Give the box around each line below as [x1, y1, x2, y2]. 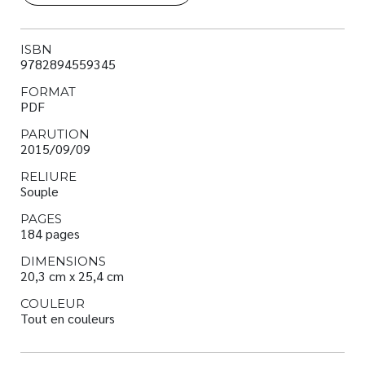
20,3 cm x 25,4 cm [20, 267, 124, 284]
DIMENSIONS [20, 253, 106, 269]
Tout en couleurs [20, 310, 115, 327]
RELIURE [20, 169, 77, 184]
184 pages [20, 225, 80, 242]
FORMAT [20, 84, 76, 99]
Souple [20, 182, 59, 200]
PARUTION [20, 126, 90, 142]
